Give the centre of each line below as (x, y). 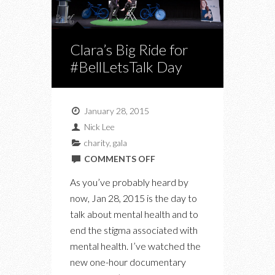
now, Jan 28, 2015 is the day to (134, 198)
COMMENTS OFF (119, 158)
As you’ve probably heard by (129, 182)
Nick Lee (99, 126)
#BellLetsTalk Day (126, 66)
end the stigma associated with (134, 230)
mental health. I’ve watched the (135, 246)
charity (96, 142)
